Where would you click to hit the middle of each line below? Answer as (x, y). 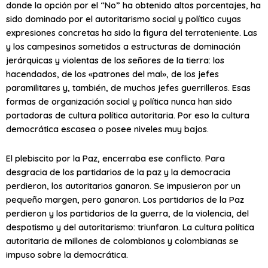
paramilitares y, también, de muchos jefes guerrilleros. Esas (128, 88)
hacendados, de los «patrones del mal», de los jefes (112, 74)
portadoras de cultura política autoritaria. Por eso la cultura (128, 115)
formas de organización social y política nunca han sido (119, 102)
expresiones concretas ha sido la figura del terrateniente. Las (132, 33)
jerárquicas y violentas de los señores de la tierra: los (115, 60)
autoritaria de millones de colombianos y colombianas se (122, 240)
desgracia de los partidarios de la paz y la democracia (118, 172)
